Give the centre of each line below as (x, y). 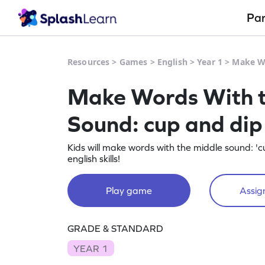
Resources (89, 62)
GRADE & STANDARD (115, 228)
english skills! (94, 159)
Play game (129, 190)
